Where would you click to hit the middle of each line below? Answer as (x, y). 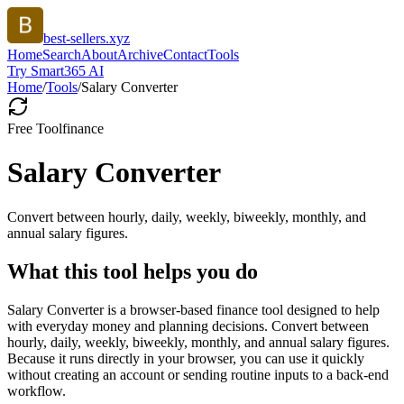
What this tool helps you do (133, 271)
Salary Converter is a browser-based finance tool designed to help (193, 309)
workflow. (37, 390)
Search (62, 55)
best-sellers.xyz (87, 38)
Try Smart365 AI (55, 71)
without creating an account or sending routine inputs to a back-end (198, 374)
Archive (140, 55)
